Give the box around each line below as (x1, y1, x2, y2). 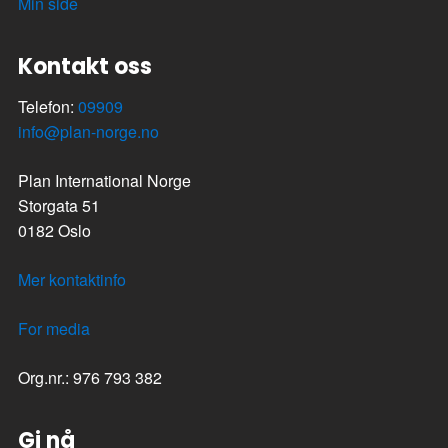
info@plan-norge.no (18, 119, 159, 143)
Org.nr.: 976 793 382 (18, 365, 162, 389)
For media (18, 316, 90, 340)
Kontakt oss (18, 50, 152, 82)
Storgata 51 (18, 193, 100, 217)
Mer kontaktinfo (18, 267, 126, 291)
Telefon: (18, 94, 78, 118)
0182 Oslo (18, 218, 91, 242)
